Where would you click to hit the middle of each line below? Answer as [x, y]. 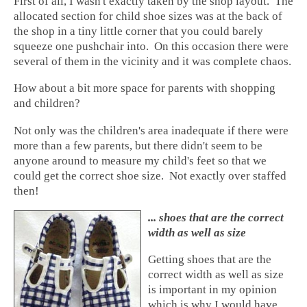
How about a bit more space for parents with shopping [145, 88]
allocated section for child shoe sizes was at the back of [148, 16]
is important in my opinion [212, 290]
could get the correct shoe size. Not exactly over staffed [150, 175]
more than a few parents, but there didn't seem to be [138, 145]
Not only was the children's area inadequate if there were [151, 130]
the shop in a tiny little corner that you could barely [138, 31]
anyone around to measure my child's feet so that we [140, 160]
